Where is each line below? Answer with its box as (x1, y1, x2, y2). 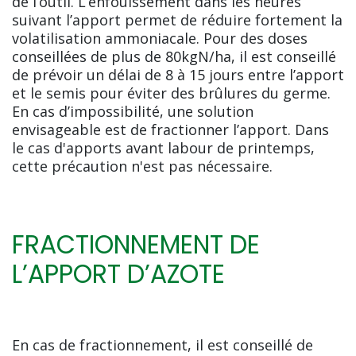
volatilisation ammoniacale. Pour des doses (12, 29, 308, 48)
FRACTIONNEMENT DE (12, 227, 260, 263)
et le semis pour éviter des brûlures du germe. (12, 83, 331, 103)
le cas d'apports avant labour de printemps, (12, 138, 315, 158)
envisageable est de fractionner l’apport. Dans (12, 120, 329, 140)
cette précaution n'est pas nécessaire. (12, 157, 273, 176)
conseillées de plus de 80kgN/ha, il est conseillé (12, 47, 336, 67)
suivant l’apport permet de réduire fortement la (12, 10, 342, 30)
